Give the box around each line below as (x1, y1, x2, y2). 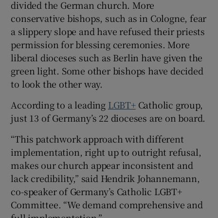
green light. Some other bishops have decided (11, 64, 203, 77)
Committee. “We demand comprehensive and (11, 198, 203, 211)
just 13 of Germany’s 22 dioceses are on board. (11, 111, 206, 124)
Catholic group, (135, 98, 203, 111)
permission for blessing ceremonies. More (11, 37, 190, 51)
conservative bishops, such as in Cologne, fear (11, 11, 207, 24)
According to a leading (11, 98, 108, 111)
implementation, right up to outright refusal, (11, 145, 201, 158)
